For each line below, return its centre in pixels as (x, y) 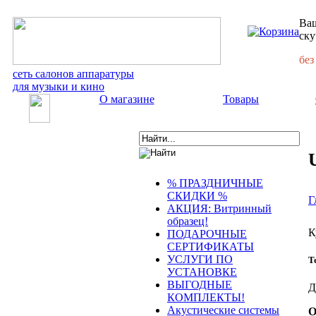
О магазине (127, 99)
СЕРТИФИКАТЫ (211, 247)
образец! (188, 221)
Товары (241, 99)
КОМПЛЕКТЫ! (206, 297)
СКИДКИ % (197, 196)
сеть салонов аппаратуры (73, 74)
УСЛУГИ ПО (200, 259)
